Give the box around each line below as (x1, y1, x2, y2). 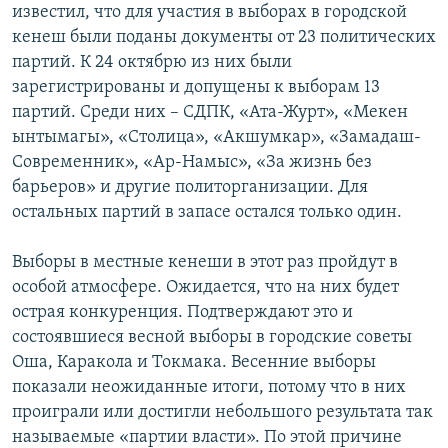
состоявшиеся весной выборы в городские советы (12, 328, 412, 348)
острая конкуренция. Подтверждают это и (12, 303, 353, 323)
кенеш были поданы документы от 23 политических (12, 28, 436, 48)
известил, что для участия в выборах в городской (12, 3, 407, 23)
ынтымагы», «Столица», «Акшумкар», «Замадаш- (12, 128, 421, 148)
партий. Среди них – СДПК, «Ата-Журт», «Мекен (12, 103, 408, 123)
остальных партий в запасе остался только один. (12, 203, 402, 223)
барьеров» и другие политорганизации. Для (12, 178, 368, 198)
